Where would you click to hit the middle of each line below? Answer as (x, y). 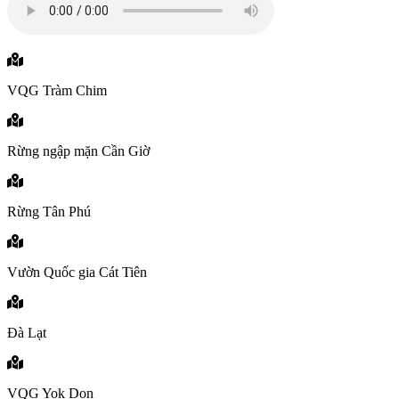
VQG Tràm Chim (57, 91)
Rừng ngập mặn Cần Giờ (78, 151)
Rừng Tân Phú (49, 212)
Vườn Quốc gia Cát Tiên (77, 273)
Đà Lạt (27, 333)
